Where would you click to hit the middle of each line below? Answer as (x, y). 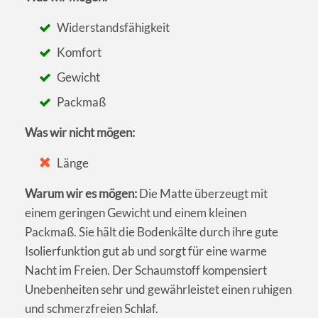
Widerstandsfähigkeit (114, 27)
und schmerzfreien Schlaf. (92, 308)
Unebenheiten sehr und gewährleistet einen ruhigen (158, 289)
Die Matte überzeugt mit (202, 193)
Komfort (79, 52)
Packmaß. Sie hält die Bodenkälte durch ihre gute (152, 231)
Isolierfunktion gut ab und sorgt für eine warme (146, 251)
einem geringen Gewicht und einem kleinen (136, 212)
